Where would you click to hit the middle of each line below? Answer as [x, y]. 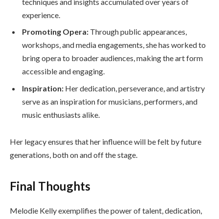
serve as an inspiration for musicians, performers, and [110, 101]
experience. [41, 15]
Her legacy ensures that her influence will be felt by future [106, 142]
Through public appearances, [138, 32]
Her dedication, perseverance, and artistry [134, 88]
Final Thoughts [50, 186]
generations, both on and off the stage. [74, 155]
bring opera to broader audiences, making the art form [112, 58]
